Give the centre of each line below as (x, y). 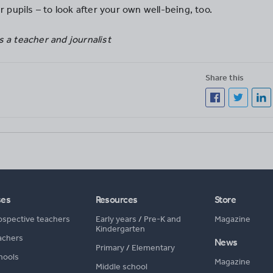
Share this (225, 77)
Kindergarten (120, 229)
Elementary (153, 247)
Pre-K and (162, 219)
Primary (110, 247)
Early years (116, 219)
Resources (116, 199)
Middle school (121, 266)
